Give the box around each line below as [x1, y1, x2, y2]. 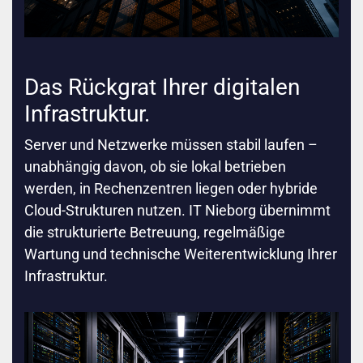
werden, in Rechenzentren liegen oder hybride [24, 180, 318, 198]
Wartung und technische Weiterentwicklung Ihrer [24, 246, 337, 263]
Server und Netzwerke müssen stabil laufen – [24, 136, 318, 154]
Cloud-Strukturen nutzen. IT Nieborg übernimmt [24, 202, 331, 220]
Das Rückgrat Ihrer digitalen [24, 74, 300, 101]
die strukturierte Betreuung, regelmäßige [24, 224, 285, 241]
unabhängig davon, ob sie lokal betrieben [24, 158, 286, 176]
